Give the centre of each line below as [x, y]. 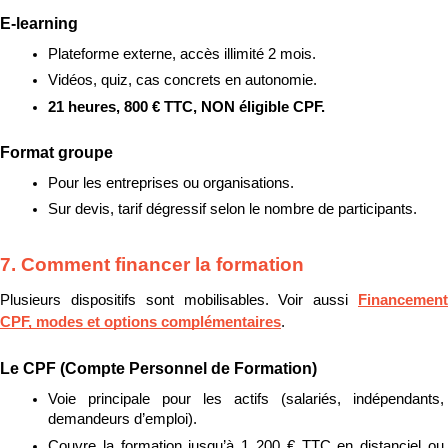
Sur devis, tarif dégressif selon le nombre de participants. [232, 209]
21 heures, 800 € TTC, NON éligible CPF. [186, 107]
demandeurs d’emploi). [122, 419]
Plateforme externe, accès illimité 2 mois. [182, 53]
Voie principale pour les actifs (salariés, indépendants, [246, 399]
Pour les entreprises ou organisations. [171, 182]
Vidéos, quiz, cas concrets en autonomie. [182, 80]
